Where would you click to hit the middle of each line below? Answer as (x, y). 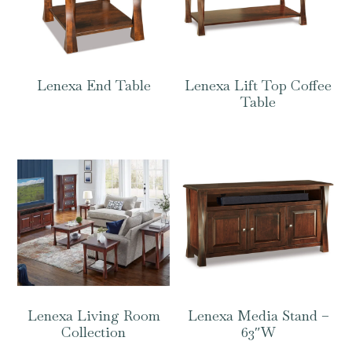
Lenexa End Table (93, 86)
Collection (94, 332)
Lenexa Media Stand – (258, 316)
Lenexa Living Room (93, 316)
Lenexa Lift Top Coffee (258, 86)
